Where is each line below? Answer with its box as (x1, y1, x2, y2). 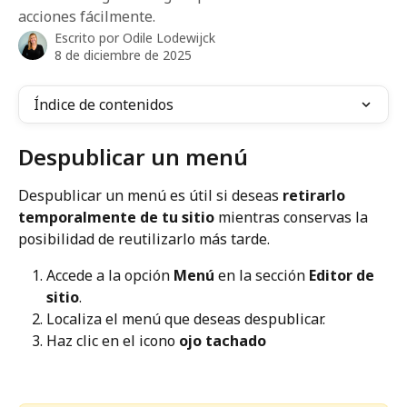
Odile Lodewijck (123, 29, 215, 46)
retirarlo (283, 185, 349, 205)
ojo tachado (179, 331, 266, 352)
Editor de (309, 265, 378, 285)
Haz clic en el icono (46, 331, 179, 352)
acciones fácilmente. (18, 6, 155, 26)
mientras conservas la (214, 207, 372, 227)
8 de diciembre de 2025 (55, 46, 192, 64)
